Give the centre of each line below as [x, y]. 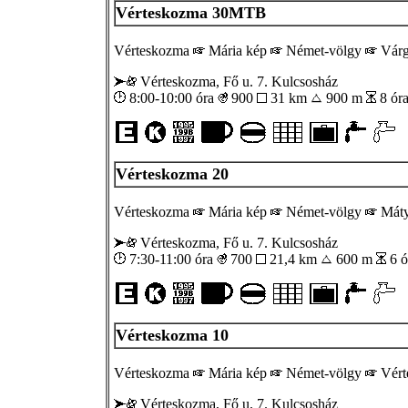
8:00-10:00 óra [172, 97]
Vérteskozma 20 [172, 173]
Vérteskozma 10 [172, 335]
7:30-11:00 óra [171, 259]
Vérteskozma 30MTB [191, 12]
